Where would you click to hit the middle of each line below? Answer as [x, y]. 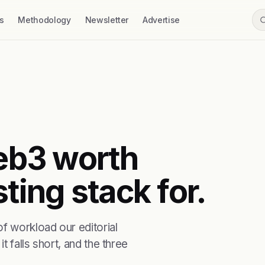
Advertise [161, 20]
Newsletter [107, 20]
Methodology [44, 20]
